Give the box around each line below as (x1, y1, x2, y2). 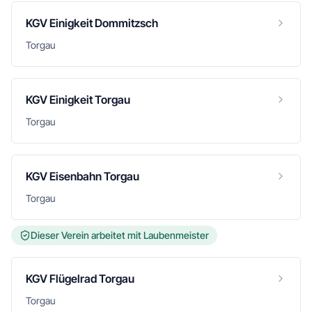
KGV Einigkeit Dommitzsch (26, 16, 158, 30)
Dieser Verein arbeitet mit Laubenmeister (31, 229, 209, 241)
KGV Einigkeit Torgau (26, 93, 130, 107)
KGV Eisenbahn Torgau (26, 169, 139, 183)
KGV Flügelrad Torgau (26, 272, 134, 286)
